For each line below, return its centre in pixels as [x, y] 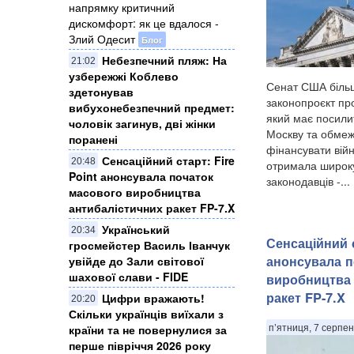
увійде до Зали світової [136, 261]
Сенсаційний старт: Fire [168, 161]
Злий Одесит [102, 39]
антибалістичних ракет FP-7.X [152, 208]
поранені [93, 139]
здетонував [101, 92]
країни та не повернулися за [148, 330]
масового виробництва [135, 192]
